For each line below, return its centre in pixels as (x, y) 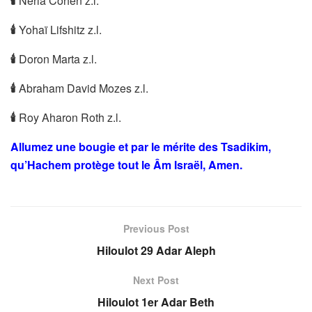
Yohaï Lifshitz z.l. (59, 29)
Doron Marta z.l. (56, 58)
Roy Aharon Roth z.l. (69, 117)
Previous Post (156, 228)
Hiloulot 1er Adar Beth (156, 302)
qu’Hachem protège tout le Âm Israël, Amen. (126, 164)
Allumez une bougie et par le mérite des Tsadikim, (141, 146)
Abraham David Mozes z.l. (82, 88)
